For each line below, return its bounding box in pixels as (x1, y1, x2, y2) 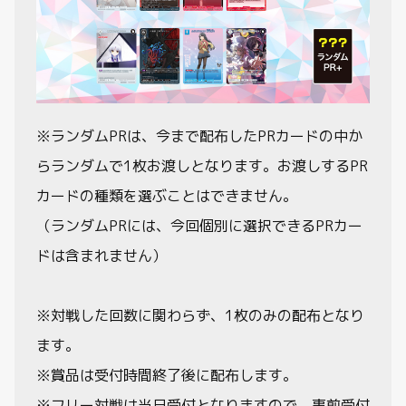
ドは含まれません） (36, 246, 167, 266)
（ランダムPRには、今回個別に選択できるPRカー (36, 216, 362, 236)
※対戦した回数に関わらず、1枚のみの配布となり (36, 305, 364, 325)
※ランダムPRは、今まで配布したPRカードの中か (36, 126, 362, 146)
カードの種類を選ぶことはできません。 (36, 186, 297, 206)
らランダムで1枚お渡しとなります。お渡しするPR (36, 156, 368, 176)
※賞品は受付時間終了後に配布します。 (36, 365, 297, 385)
